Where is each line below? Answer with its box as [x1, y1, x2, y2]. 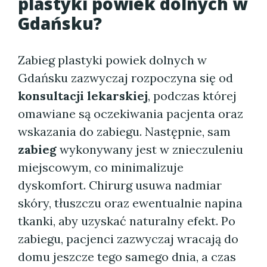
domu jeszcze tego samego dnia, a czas [18, 249, 236, 264]
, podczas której [148, 88, 237, 103]
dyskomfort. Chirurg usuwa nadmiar [18, 178, 222, 193]
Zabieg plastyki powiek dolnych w [18, 52, 207, 67]
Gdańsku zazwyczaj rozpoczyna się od [18, 70, 233, 85]
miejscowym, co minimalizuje [18, 160, 184, 175]
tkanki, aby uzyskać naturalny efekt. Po [18, 213, 235, 228]
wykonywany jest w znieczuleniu [57, 142, 243, 157]
